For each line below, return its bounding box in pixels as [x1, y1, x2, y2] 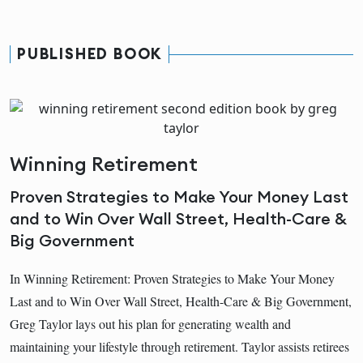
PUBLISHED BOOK [17, 44, 163, 63]
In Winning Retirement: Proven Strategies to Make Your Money [10, 269, 335, 287]
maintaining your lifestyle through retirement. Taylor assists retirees [10, 337, 349, 355]
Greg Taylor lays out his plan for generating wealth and [10, 314, 291, 332]
